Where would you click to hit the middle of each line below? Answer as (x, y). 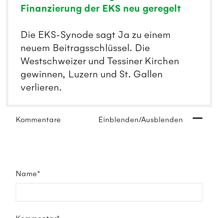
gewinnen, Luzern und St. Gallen (91, 74)
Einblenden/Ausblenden (141, 119)
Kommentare (38, 119)
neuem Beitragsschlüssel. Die (85, 48)
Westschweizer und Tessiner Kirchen (100, 61)
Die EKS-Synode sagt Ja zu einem (96, 35)
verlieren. (41, 88)
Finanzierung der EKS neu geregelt (101, 9)
